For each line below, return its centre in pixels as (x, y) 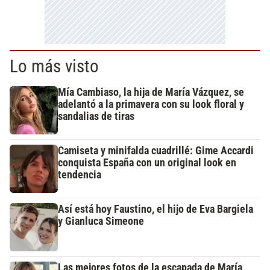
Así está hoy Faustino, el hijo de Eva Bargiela (155, 209)
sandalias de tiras (96, 117)
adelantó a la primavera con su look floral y (151, 105)
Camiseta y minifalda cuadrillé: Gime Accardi (156, 151)
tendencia (80, 175)
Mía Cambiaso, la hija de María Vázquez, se (151, 93)
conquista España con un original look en (147, 163)
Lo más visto (54, 67)
